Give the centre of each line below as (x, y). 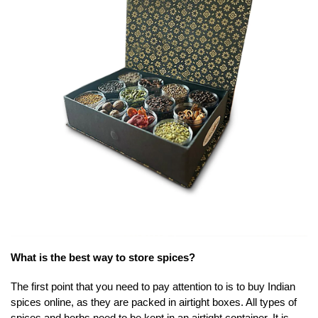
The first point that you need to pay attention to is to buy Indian (153, 287)
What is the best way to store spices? (103, 258)
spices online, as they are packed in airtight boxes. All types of (154, 302)
